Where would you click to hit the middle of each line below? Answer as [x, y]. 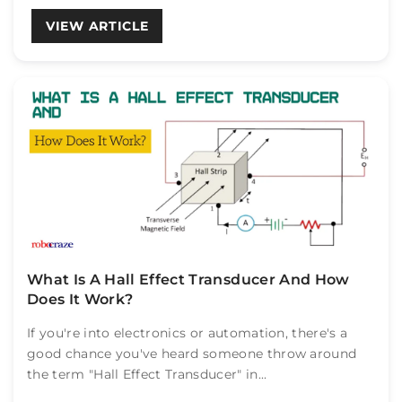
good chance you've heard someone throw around [192, 354]
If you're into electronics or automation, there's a [188, 333]
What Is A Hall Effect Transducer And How [188, 280]
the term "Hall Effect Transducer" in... [147, 374]
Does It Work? [80, 299]
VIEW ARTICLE [97, 26]
